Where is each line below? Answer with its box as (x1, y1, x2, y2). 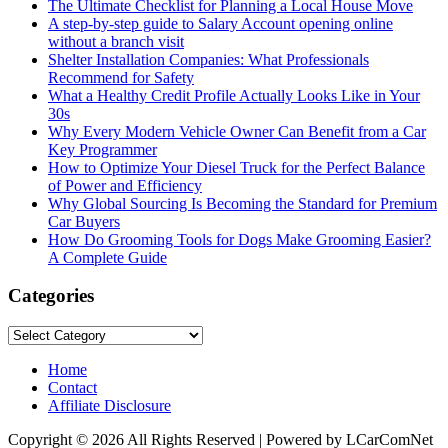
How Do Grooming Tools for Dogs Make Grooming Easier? (48, 230, 431, 248)
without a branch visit (48, 32, 184, 50)
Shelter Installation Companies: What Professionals (48, 50, 369, 68)
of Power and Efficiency (48, 176, 202, 194)
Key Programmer (48, 140, 157, 158)
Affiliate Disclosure (48, 396, 171, 414)
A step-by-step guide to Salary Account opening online (48, 14, 393, 32)
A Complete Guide (48, 248, 167, 266)
